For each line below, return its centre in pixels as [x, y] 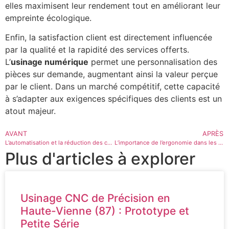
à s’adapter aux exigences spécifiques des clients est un [113, 99]
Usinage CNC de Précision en [95, 198]
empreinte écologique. [48, 18]
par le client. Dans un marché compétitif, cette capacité [112, 87]
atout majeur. [30, 111]
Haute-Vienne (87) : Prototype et [105, 211]
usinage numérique [50, 62]
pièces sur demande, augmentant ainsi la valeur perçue [111, 74]
